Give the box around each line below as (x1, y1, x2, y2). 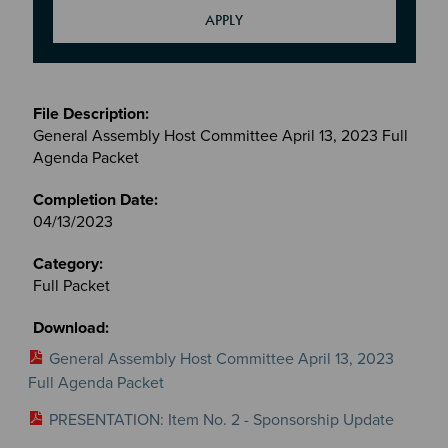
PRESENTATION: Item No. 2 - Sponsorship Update (48, 409, 394, 430)
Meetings (31, 92, 97, 113)
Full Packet (32, 275, 110, 296)
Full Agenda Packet (27, 372, 164, 393)
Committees (31, 136, 117, 157)
